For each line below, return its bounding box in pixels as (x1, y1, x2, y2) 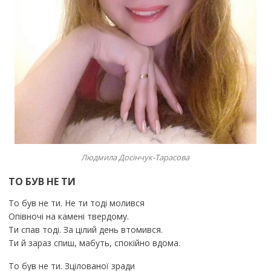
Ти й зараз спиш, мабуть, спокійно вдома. (8, 237, 180, 249)
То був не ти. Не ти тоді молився (8, 197, 145, 209)
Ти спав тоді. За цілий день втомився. (8, 223, 163, 235)
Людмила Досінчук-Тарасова (81, 151, 190, 163)
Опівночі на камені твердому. (8, 210, 129, 222)
